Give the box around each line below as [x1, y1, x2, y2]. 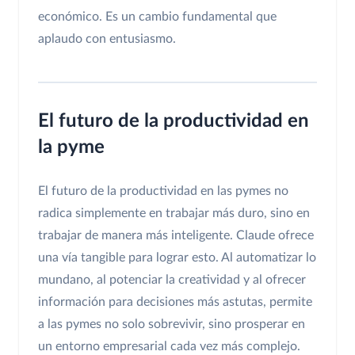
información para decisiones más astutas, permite [38, 296, 312, 309]
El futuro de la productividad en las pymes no [38, 185, 288, 198]
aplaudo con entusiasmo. [38, 32, 176, 46]
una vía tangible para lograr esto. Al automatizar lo [38, 251, 316, 265]
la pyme [38, 138, 105, 158]
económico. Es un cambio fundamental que [38, 10, 277, 24]
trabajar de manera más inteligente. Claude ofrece [38, 229, 314, 242]
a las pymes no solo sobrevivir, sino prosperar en [38, 318, 305, 331]
